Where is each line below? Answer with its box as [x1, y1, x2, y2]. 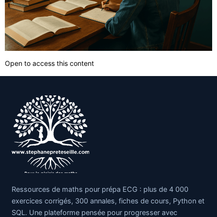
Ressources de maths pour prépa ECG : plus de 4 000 [12, 185, 188, 194]
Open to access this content [5, 59, 94, 68]
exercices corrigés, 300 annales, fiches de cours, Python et [12, 197, 204, 206]
